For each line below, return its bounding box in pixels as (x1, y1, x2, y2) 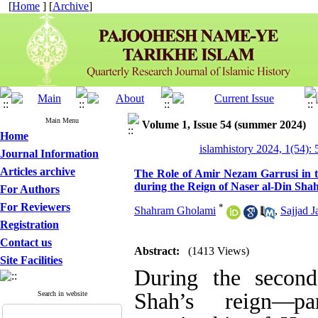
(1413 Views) (188, 245, 249, 257)
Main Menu (45, 116, 79, 124)
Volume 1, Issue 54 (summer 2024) (142, 119, 306, 131)
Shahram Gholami (134, 204, 216, 217)
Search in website (37, 290, 87, 297)
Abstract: (134, 245, 180, 257)
